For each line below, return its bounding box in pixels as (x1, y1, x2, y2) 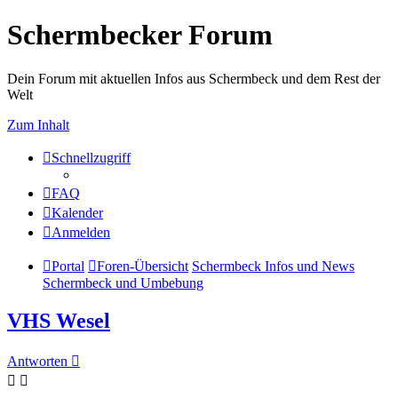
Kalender (52, 204, 103, 220)
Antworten (7, 353, 68, 369)
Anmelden (52, 224, 110, 240)
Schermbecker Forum (7, 19, 273, 52)
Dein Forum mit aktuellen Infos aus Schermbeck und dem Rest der (7, 70, 380, 86)
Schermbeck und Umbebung (43, 275, 203, 291)
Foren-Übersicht (97, 258, 188, 274)
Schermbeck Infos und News (192, 258, 354, 274)
